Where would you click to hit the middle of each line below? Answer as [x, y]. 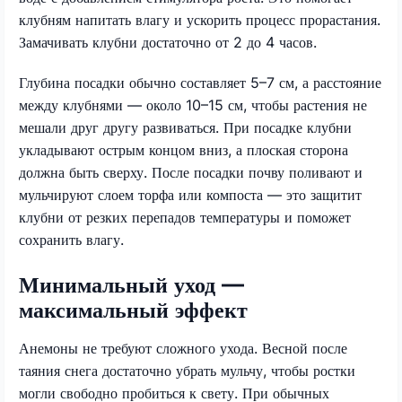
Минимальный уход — [131, 284]
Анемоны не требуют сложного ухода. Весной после [183, 348]
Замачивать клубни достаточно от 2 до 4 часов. [168, 42]
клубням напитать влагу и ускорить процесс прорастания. [200, 19]
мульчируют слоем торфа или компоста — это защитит [190, 194]
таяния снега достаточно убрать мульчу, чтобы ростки [187, 370]
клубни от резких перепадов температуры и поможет [185, 217]
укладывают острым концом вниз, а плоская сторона [184, 149]
